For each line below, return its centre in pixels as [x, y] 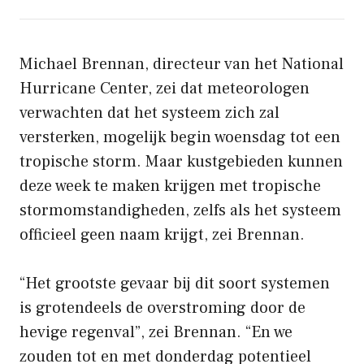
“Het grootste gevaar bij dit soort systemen [175, 283]
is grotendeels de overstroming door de [162, 308]
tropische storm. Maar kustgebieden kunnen [181, 161]
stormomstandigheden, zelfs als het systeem [180, 210]
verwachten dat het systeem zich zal [149, 113]
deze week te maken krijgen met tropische [170, 186]
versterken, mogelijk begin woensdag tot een [180, 137]
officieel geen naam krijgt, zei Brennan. [162, 234]
